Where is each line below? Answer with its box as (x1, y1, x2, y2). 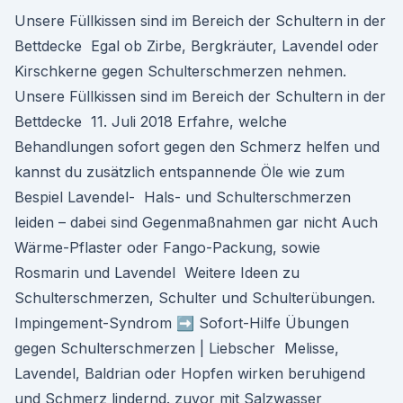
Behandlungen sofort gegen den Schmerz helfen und (14, 138, 380, 156)
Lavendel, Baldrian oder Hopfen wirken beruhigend (14, 364, 365, 382)
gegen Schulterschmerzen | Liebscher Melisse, (14, 339, 339, 357)
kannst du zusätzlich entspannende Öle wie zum (14, 163, 345, 181)
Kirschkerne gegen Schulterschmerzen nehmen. (14, 62, 346, 80)
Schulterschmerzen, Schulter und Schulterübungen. (14, 289, 375, 307)
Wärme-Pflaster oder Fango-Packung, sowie (14, 238, 320, 256)
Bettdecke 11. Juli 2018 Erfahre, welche (14, 112, 287, 130)
